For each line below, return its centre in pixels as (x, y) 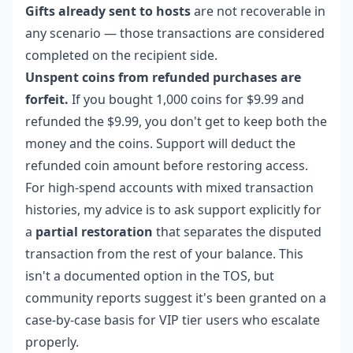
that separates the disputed (237, 231)
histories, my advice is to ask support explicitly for (173, 209)
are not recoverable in (258, 11)
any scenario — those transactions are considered (175, 33)
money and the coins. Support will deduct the (160, 143)
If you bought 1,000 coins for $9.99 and (186, 99)
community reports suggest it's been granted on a (176, 297)
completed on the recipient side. (121, 55)
